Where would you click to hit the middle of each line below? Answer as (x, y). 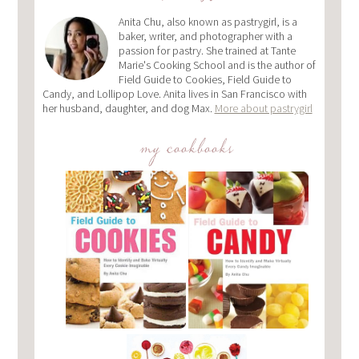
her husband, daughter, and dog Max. (128, 108)
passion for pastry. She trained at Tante (207, 50)
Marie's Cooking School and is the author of (217, 65)
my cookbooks (187, 153)
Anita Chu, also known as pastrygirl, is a (208, 22)
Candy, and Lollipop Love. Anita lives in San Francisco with (174, 94)
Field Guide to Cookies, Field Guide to (205, 79)
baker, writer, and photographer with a (205, 36)
